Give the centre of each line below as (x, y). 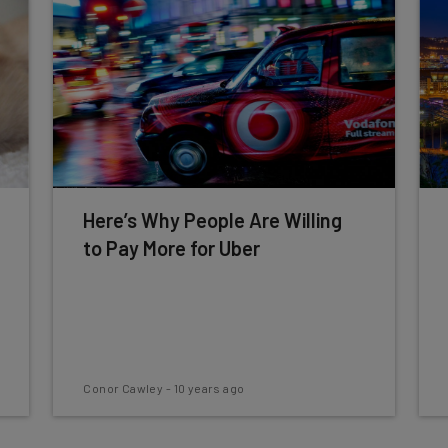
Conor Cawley (123, 388)
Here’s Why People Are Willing (213, 220)
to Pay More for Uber (172, 248)
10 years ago (209, 388)
